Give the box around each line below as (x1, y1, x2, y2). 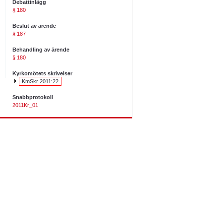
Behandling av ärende (12, 47, 69, 53)
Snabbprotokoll (12, 94, 53, 100)
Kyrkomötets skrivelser (12, 70, 72, 76)
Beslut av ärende (12, 23, 56, 29)
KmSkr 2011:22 (20, 78, 60, 84)
